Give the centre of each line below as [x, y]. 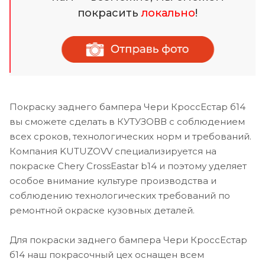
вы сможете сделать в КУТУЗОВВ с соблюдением [127, 121]
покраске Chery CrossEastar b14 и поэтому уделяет [128, 166]
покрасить [109, 13]
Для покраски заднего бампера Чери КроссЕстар [128, 240]
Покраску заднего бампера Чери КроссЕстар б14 [127, 106]
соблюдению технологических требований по [120, 195]
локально [168, 13]
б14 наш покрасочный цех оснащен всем [107, 254]
